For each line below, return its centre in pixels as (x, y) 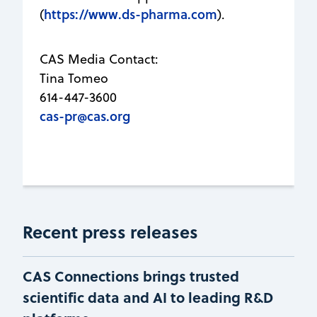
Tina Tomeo (74, 78)
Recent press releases (110, 231)
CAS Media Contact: (99, 59)
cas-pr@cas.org (85, 116)
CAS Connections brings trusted (131, 275)
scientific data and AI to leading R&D (148, 296)
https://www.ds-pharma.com (131, 14)
